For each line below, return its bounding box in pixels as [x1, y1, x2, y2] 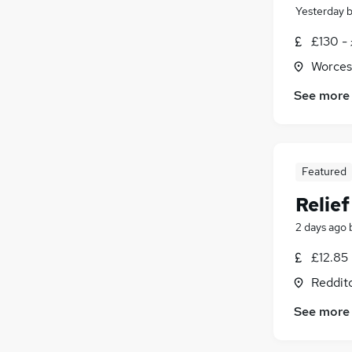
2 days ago [295, 220, 346, 235]
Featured [301, 164, 346, 179]
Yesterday [295, 3, 344, 18]
